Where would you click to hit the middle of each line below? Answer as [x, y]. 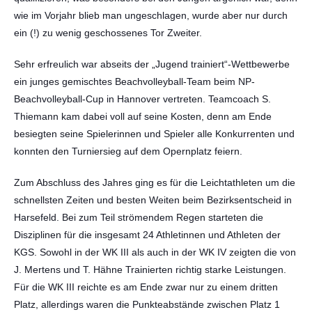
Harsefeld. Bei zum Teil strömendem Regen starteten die [139, 217]
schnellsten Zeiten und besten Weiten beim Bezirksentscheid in [153, 200]
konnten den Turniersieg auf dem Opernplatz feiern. [128, 151]
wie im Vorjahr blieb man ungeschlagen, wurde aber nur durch [151, 15]
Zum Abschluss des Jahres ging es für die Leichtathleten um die [155, 182]
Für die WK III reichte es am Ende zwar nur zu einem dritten [146, 287]
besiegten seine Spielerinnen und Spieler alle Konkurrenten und [154, 134]
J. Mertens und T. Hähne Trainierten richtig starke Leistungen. [150, 270]
